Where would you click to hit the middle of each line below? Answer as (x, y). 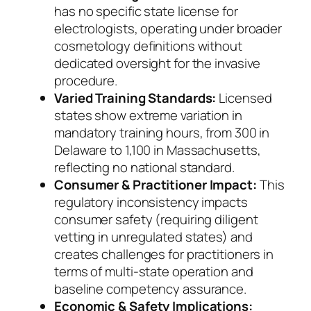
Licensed (244, 98)
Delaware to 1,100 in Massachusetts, (158, 150)
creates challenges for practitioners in (164, 254)
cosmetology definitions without (148, 46)
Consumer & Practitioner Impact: (155, 185)
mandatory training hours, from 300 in (162, 133)
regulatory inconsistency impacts (151, 202)
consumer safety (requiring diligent (156, 220)
